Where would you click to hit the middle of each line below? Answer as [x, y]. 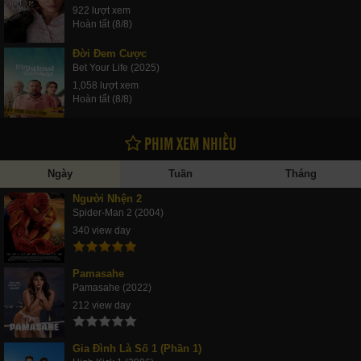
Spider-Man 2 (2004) [118, 212]
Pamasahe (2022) [112, 287]
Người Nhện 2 [107, 198]
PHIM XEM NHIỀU [189, 142]
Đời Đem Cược [110, 53]
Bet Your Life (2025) [116, 67]
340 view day [102, 230]
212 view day [102, 305]
